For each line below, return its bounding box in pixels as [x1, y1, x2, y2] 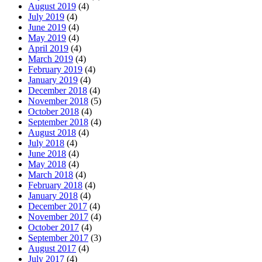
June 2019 [28, 22, 66, 33]
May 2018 [28, 159, 66, 170]
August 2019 [28, 1, 76, 12]
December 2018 [28, 85, 87, 96]
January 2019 [28, 75, 78, 85]
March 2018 [28, 170, 73, 180]
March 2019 [28, 54, 73, 64]
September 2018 [28, 117, 88, 127]
